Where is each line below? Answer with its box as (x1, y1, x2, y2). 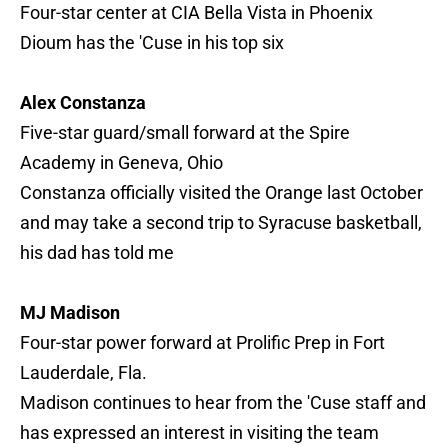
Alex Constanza (20, 92, 146, 114)
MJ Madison (20, 302, 120, 324)
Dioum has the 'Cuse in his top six (20, 32, 284, 54)
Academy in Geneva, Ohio (20, 152, 223, 174)
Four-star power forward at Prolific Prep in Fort (20, 332, 385, 354)
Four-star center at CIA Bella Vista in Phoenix (20, 2, 373, 24)
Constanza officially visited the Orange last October (20, 182, 423, 204)
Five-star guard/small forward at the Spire (20, 122, 350, 144)
